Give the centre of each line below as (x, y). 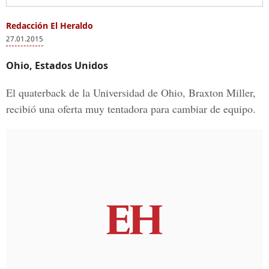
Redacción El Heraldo (50, 26)
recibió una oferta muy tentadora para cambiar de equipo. (131, 109)
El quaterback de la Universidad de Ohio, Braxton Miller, (131, 92)
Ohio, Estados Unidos (57, 65)
